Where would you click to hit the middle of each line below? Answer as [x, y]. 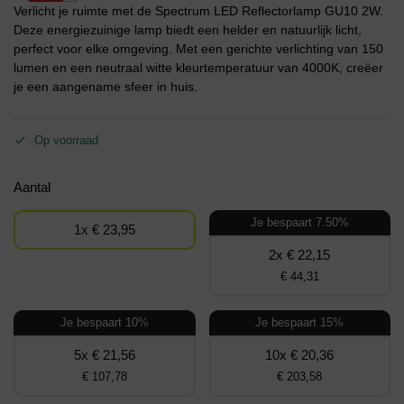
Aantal [32, 188]
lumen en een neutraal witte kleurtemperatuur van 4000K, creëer [198, 67]
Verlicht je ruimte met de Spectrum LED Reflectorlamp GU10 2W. [198, 10]
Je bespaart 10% [104, 323]
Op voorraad [66, 141]
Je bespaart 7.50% [299, 223]
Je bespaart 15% [300, 323]
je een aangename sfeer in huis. [106, 86]
